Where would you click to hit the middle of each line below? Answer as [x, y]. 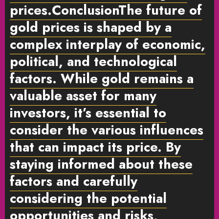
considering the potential [88, 198]
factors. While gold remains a [102, 78]
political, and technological [93, 61]
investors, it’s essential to [88, 112]
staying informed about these [101, 164]
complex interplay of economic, [108, 44]
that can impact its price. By [95, 147]
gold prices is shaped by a [91, 27]
